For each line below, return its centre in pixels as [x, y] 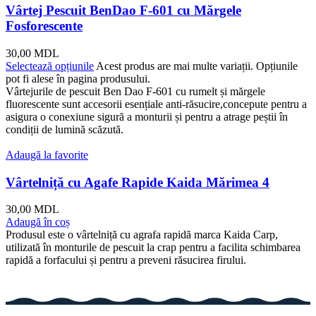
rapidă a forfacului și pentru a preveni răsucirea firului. [126, 260]
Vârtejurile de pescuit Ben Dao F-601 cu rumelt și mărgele [135, 92]
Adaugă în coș [38, 222]
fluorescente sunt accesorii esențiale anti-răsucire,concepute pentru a [156, 104]
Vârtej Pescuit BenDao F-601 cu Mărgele [123, 11]
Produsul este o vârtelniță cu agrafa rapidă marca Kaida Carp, [142, 235]
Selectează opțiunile [50, 66]
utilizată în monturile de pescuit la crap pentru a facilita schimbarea [153, 248]
